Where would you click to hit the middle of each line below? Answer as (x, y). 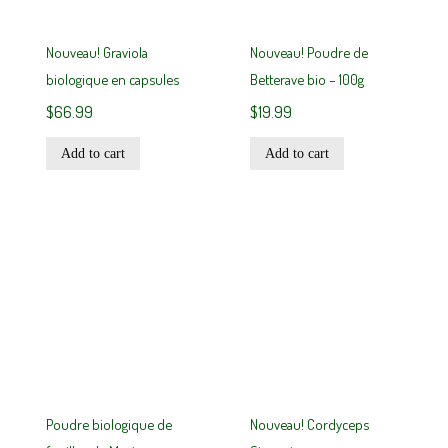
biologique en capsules (113, 79)
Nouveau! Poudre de (309, 52)
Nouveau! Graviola (97, 52)
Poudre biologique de (109, 424)
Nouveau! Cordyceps (310, 424)
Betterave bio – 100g (307, 79)
